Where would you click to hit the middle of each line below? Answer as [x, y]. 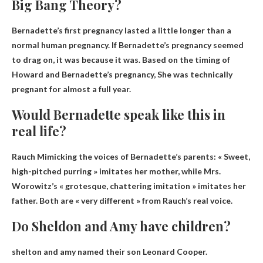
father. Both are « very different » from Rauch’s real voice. [122, 201]
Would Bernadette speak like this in [119, 115]
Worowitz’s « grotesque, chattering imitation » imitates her [129, 186]
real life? [39, 131]
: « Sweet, [232, 157]
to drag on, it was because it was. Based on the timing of [121, 60]
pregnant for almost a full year [70, 89]
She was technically [195, 75]
